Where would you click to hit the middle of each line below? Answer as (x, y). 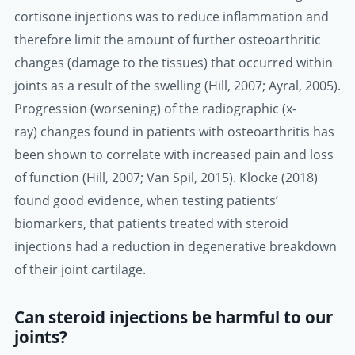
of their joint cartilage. (80, 270)
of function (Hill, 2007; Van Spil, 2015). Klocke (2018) (166, 178)
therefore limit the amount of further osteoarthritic (168, 40)
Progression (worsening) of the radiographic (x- (155, 109)
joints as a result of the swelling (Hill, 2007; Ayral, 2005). (177, 86)
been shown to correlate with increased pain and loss (174, 155)
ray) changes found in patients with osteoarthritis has (174, 132)
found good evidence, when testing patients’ (146, 201)
